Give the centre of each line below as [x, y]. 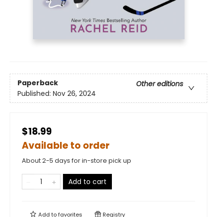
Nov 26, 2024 [74, 93]
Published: [35, 93]
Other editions [160, 84]
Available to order [66, 146]
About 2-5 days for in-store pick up [77, 161]
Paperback [38, 83]
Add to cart [87, 182]
